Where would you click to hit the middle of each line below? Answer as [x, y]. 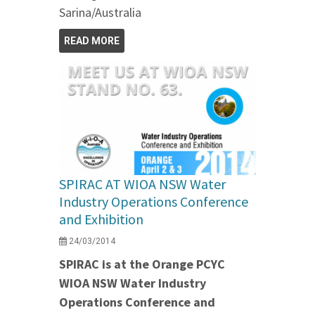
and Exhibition [101, 219]
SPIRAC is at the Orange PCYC [142, 264]
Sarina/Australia [100, 13]
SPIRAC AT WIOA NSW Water [142, 184]
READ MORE [92, 41]
